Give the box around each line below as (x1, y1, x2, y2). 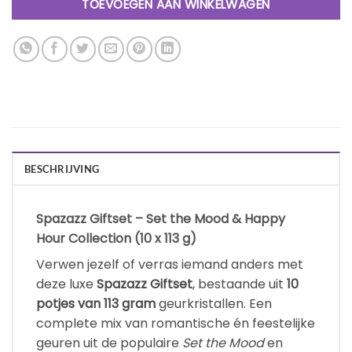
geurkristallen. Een (156, 295, 272, 313)
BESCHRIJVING (24, 163, 100, 176)
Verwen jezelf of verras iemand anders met (36, 255, 303, 274)
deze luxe (36, 275, 97, 294)
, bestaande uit (192, 275, 287, 294)
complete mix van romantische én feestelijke (36, 314, 315, 333)
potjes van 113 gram (36, 295, 156, 313)
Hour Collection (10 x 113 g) (36, 229, 196, 248)
